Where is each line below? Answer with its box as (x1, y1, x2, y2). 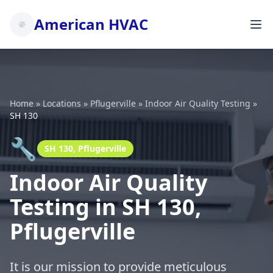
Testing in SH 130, (10, 192, 201, 222)
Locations (43, 97, 81, 109)
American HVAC (34, 14, 148, 34)
